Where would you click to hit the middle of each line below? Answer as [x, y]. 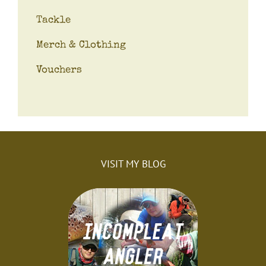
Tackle [53, 20]
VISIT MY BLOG [133, 164]
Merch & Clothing [81, 45]
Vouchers [59, 70]
